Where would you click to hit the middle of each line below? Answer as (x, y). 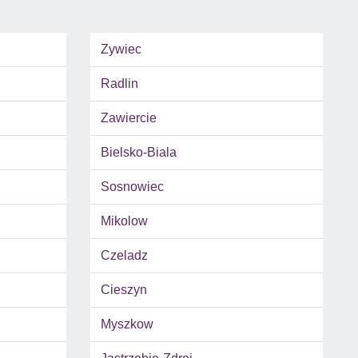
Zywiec (121, 50)
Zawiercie (128, 118)
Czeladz (124, 256)
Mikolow (124, 221)
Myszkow (127, 324)
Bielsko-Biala (138, 153)
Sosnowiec (132, 187)
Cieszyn (123, 290)
